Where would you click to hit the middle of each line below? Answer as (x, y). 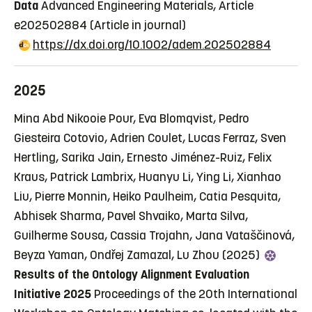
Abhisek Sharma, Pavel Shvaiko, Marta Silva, (131, 216)
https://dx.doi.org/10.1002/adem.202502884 (152, 44)
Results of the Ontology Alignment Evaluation (132, 274)
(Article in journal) (138, 25)
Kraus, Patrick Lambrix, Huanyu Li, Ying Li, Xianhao (148, 177)
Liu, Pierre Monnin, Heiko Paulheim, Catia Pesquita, (147, 196)
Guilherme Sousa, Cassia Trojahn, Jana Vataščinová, (154, 235)
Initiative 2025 (53, 294)
